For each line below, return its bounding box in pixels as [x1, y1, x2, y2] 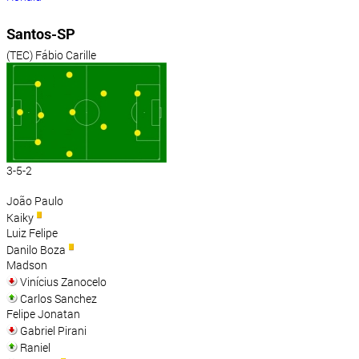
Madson [6, 257, 47, 273]
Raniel [18, 340, 50, 356]
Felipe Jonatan [6, 306, 80, 322]
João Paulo [6, 193, 63, 209]
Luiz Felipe [6, 225, 58, 241]
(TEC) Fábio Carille [6, 47, 96, 63]
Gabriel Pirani [18, 323, 87, 339]
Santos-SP [6, 24, 75, 44]
